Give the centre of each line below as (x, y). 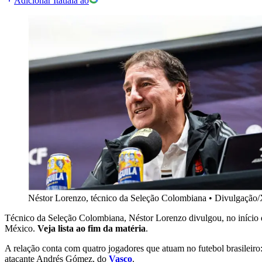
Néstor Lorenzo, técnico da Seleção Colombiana (117, 198)
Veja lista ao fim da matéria (92, 229)
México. (21, 229)
